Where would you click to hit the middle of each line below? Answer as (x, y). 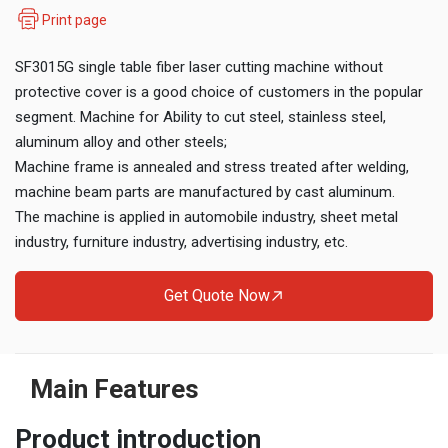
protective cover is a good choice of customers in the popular (219, 92)
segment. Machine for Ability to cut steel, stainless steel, (200, 117)
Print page (74, 19)
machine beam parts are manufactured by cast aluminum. (205, 192)
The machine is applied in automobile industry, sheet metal (206, 217)
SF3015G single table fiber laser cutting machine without (199, 67)
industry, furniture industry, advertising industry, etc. (181, 242)
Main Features (114, 389)
